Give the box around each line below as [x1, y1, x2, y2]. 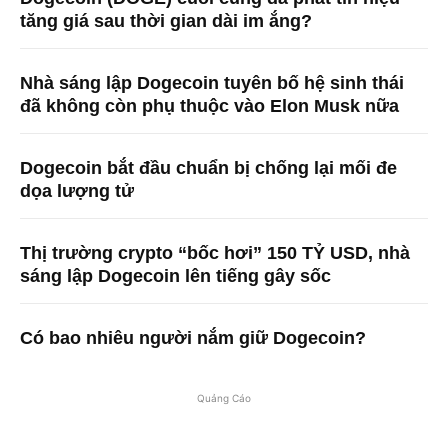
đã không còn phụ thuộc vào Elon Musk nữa [20, 95, 399, 116]
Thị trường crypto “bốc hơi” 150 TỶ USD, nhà [20, 242, 410, 263]
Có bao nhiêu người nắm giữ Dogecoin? [20, 327, 366, 348]
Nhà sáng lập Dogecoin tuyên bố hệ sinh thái [20, 72, 404, 93]
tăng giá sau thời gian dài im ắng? [20, 10, 312, 31]
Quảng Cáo [197, 391, 251, 404]
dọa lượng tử [20, 180, 134, 201]
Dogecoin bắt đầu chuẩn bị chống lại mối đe [20, 157, 397, 178]
